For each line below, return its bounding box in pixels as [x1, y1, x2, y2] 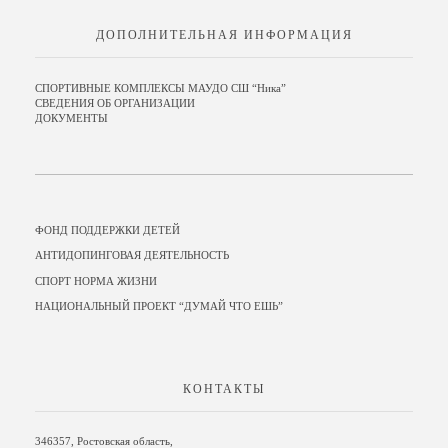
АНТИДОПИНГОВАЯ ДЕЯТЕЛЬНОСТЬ [35, 250, 229, 262]
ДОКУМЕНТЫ [35, 112, 108, 124]
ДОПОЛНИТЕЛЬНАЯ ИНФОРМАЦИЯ [95, 28, 353, 43]
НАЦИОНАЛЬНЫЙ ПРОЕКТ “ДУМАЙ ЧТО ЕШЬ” [35, 301, 283, 313]
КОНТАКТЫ [183, 382, 265, 397]
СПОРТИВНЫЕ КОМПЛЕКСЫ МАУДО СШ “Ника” [35, 82, 286, 94]
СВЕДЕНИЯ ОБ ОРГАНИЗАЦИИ [35, 97, 195, 109]
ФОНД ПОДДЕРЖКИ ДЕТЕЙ [35, 224, 180, 236]
